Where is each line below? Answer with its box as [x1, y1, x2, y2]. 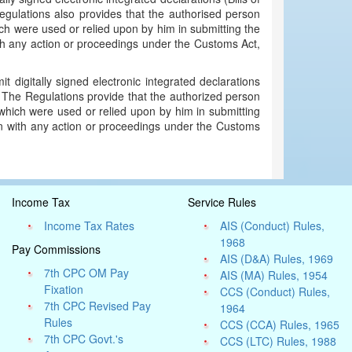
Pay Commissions [12, 241, 101, 257]
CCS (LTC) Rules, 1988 [220, 333, 337, 349]
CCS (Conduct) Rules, [220, 284, 331, 299]
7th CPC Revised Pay [44, 298, 152, 313]
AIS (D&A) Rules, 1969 [220, 251, 334, 266]
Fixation [44, 281, 84, 297]
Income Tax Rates [44, 218, 135, 233]
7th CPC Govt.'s [44, 331, 124, 346]
